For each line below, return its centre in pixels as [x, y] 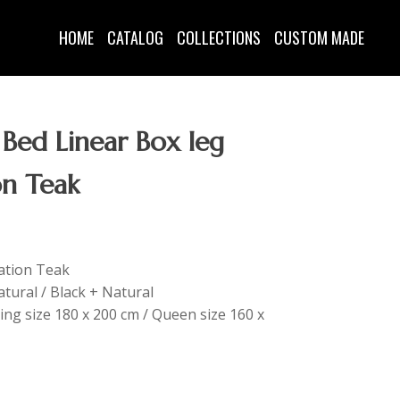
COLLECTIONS [219, 37]
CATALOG [135, 37]
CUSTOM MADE [319, 37]
